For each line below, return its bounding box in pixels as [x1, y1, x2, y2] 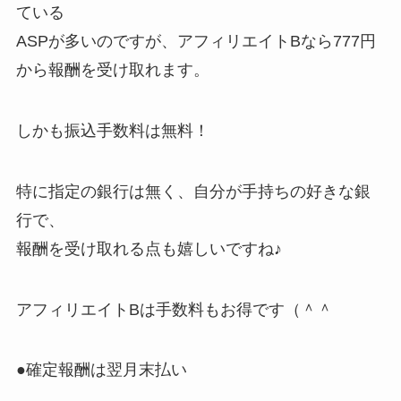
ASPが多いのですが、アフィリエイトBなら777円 [15, 32, 376, 51]
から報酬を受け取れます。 [15, 61, 209, 80]
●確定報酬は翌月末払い [15, 361, 187, 380]
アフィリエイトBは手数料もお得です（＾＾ [15, 300, 333, 319]
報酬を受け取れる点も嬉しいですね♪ [15, 239, 282, 258]
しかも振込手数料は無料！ [15, 121, 209, 140]
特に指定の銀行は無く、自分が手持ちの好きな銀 [15, 182, 371, 200]
